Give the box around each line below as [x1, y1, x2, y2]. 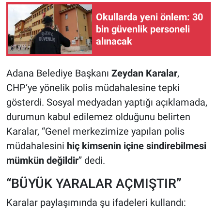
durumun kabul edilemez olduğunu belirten [6, 111, 190, 123]
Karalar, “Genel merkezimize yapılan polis [6, 125, 185, 138]
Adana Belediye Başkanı [6, 67, 111, 79]
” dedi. [78, 155, 105, 167]
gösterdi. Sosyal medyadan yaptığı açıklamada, [6, 96, 207, 108]
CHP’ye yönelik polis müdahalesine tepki [6, 82, 180, 94]
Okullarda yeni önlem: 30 [96, 11, 203, 23]
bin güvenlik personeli [96, 23, 190, 35]
